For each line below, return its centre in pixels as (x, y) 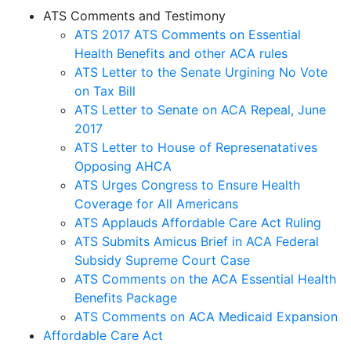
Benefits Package (126, 297)
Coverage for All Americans (156, 203)
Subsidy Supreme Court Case (162, 260)
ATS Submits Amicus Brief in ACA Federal (197, 241)
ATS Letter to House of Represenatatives (196, 147)
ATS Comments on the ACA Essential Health (205, 279)
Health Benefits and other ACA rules (181, 53)
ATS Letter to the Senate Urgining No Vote (201, 72)
